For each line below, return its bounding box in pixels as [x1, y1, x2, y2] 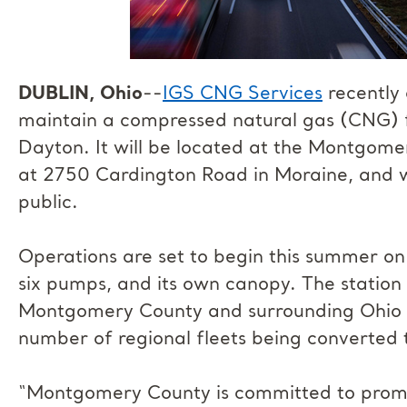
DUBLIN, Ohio [18, 84, 143, 105]
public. [18, 193, 78, 214]
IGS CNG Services [163, 84, 323, 105]
